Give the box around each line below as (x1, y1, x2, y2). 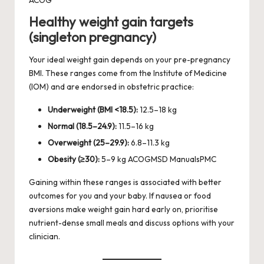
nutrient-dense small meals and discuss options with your (29, 217, 235, 229)
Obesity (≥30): (48, 154, 100, 165)
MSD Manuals (151, 154, 200, 165)
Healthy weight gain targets (29, 13, 193, 30)
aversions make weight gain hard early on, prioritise (29, 204, 218, 215)
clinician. (29, 231, 60, 242)
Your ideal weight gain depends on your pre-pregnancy (29, 54, 230, 65)
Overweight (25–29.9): (48, 137, 129, 148)
